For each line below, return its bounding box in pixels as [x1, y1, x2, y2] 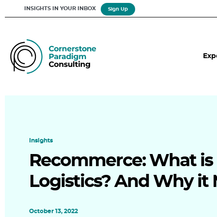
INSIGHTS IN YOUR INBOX [24, 6, 96, 11]
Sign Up [108, 6, 128, 12]
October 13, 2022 [29, 208, 78, 214]
